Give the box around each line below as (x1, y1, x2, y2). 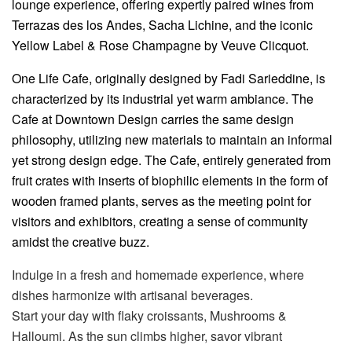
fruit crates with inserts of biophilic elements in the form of (12, 170, 328, 189)
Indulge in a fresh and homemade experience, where (12, 265, 304, 284)
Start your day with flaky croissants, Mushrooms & (12, 306, 287, 324)
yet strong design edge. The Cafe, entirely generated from (12, 150, 331, 169)
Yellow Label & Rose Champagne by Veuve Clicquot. (12, 35, 309, 54)
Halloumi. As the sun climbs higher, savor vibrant (12, 326, 282, 345)
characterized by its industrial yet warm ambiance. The (12, 89, 313, 108)
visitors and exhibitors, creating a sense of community (12, 211, 308, 230)
